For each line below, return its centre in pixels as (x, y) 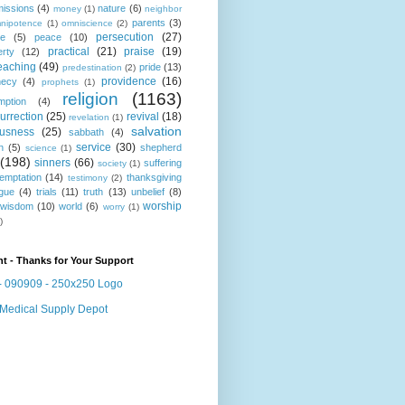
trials (47, 192)
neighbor (164, 9)
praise (139, 52)
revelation (89, 118)
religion (90, 99)
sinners (53, 163)
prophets (60, 82)
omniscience (87, 24)
